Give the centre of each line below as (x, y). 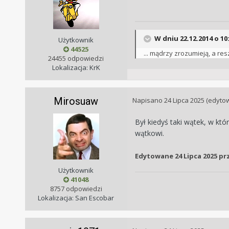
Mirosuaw (76, 101)
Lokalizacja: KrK (76, 67)
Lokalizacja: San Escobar (76, 198)
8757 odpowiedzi (76, 188)
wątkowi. (149, 133)
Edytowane (155, 156)
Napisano (148, 100)
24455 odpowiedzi (76, 58)
